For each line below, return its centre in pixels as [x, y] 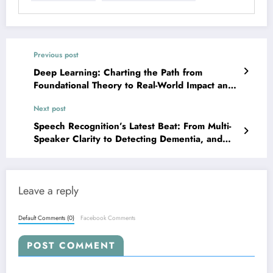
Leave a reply [48, 191]
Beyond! [51, 152]
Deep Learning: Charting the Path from [118, 73]
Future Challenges [73, 98]
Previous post [56, 55]
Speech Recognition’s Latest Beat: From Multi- [132, 126]
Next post [50, 109]
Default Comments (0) [46, 218]
